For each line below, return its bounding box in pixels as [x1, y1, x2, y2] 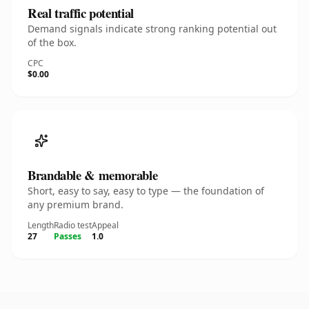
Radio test [54, 219, 92, 231]
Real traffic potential [28, 3, 134, 22]
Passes [54, 230, 81, 242]
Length [28, 219, 54, 231]
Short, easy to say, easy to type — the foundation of [28, 184, 264, 197]
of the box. [28, 36, 77, 49]
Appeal [92, 219, 119, 231]
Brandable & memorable [28, 166, 158, 184]
